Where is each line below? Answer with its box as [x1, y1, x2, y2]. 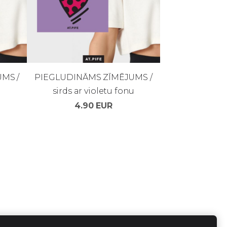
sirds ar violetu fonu [52, 86, 135, 96]
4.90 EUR [74, 101, 112, 111]
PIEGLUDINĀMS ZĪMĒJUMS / [34, 72, 153, 83]
